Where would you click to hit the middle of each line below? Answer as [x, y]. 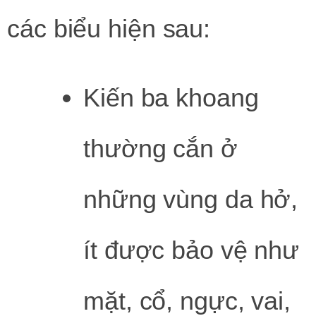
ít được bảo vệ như [192, 250]
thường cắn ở [160, 148]
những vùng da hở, [191, 199]
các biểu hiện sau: [109, 29]
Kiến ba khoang [171, 97]
